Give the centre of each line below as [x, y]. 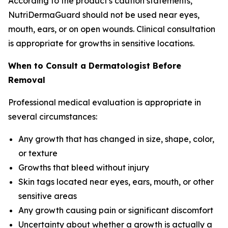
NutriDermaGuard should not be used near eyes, [104, 15]
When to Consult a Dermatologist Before [95, 66]
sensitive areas [48, 196]
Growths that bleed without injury [84, 167]
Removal [27, 80]
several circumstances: [53, 117]
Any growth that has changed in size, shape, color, [116, 139]
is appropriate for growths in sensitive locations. [101, 43]
